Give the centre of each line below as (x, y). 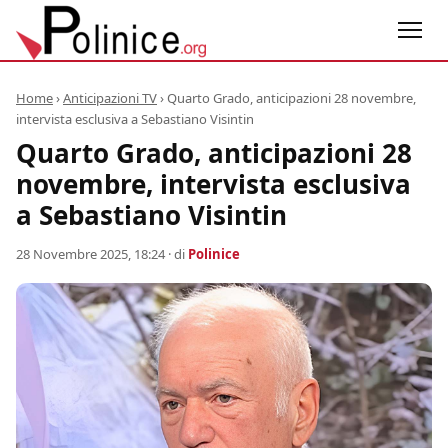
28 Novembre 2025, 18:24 (90, 254)
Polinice (214, 254)
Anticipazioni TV (110, 98)
